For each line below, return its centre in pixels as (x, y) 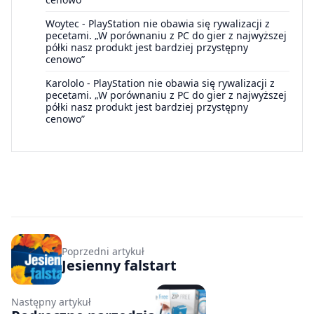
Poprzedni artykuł (103, 251)
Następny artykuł (51, 301)
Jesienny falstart (119, 265)
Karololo (65, 83)
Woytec (62, 24)
